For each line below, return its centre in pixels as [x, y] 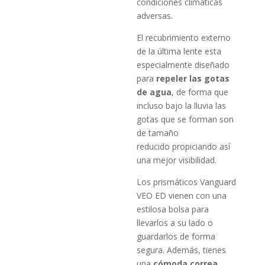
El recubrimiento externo [184, 37]
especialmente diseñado [183, 64]
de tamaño [158, 132]
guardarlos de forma [176, 236]
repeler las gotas [193, 78]
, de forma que [200, 92]
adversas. [155, 15]
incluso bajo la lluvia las [182, 105]
